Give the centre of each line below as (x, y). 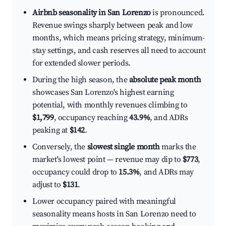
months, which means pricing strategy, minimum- (119, 38)
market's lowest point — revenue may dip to (107, 160)
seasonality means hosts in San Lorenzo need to (114, 214)
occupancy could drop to (76, 172)
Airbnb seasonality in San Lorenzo (92, 13)
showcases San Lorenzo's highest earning (103, 93)
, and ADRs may (166, 172)
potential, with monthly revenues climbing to (110, 105)
